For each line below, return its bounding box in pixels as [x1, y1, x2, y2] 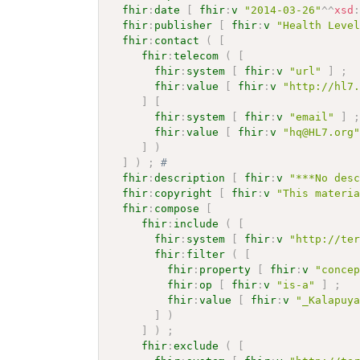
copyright [154, 186, 213, 199]
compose [154, 202, 200, 215]
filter [186, 247, 226, 260]
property [199, 263, 252, 276]
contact [154, 34, 200, 47]
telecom [174, 49, 219, 62]
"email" [289, 110, 335, 123]
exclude [174, 339, 219, 352]
